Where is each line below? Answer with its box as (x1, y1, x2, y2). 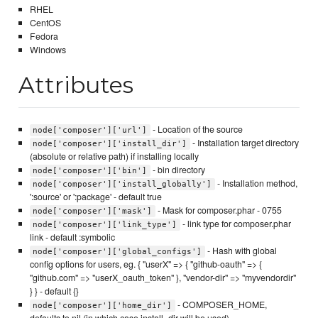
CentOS (29, 16, 61, 30)
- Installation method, (214, 176, 297, 190)
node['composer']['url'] (33, 125, 148, 135)
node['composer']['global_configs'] (33, 246, 202, 256)
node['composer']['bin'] (33, 165, 148, 175)
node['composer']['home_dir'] (33, 300, 172, 310)
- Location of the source (150, 122, 243, 136)
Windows (29, 43, 66, 57)
